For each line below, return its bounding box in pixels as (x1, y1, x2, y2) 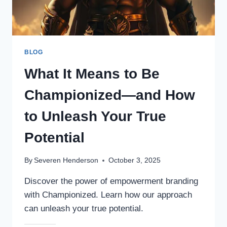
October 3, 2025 (108, 157, 161, 165)
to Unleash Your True (24, 108, 166, 124)
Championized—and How (24, 87, 195, 103)
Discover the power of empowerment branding (24, 176, 198, 186)
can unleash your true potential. (24, 204, 143, 214)
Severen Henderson (34, 157, 99, 165)
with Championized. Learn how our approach (24, 190, 192, 200)
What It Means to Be (24, 65, 160, 82)
